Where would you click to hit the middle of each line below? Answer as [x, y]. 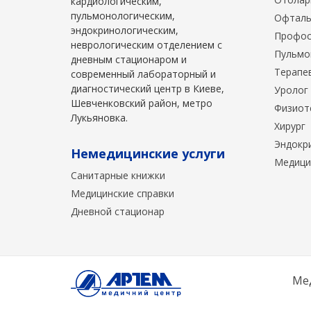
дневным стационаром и [129, 60]
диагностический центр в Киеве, [148, 89]
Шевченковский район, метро [142, 103]
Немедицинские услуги [148, 154]
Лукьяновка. [99, 118]
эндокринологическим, [125, 31]
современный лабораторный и [143, 74]
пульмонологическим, [123, 16]
